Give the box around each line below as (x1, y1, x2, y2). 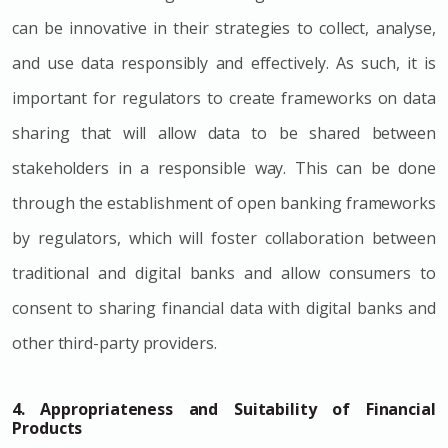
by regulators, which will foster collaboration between (12, 226, 436, 249)
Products (12, 416, 83, 439)
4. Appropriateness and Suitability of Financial (12, 397, 436, 420)
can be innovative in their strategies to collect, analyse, (12, 16, 436, 39)
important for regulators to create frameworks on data (12, 86, 436, 109)
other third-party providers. (12, 331, 217, 354)
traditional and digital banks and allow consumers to (12, 261, 436, 284)
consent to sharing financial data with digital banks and (12, 296, 436, 319)
